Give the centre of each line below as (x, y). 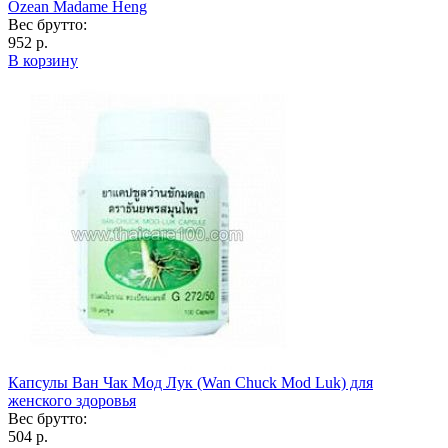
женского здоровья (72, 400)
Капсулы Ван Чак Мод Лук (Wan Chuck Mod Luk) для (190, 382)
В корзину (43, 60)
